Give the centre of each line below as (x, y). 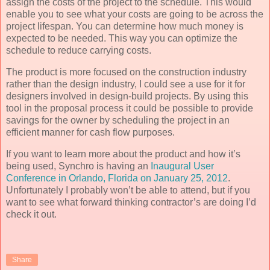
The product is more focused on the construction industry (126, 72)
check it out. (31, 214)
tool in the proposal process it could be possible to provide (130, 108)
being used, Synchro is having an (78, 166)
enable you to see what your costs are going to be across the (135, 14)
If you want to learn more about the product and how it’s (123, 154)
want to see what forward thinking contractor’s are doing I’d (131, 202)
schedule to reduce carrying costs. (79, 51)
